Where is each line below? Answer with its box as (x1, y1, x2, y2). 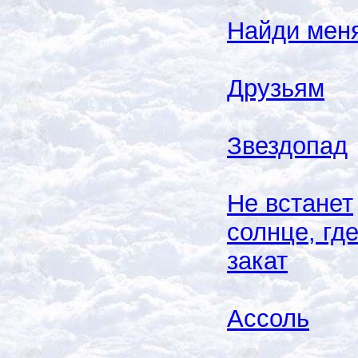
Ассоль (227, 304, 309, 332)
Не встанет (227, 189, 353, 217)
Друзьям (227, 74, 324, 102)
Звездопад (227, 131, 348, 160)
